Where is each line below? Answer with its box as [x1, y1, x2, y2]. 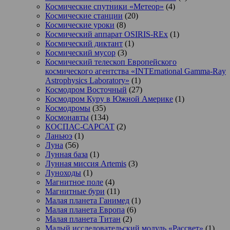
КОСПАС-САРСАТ [45, 122, 114, 131]
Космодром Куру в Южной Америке [45, 94, 173, 104]
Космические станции [45, 11, 123, 21]
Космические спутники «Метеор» [45, 2, 164, 11]
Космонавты [45, 113, 89, 122]
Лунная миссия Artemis [45, 159, 126, 168]
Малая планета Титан [45, 215, 121, 224]
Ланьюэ [45, 131, 72, 141]
